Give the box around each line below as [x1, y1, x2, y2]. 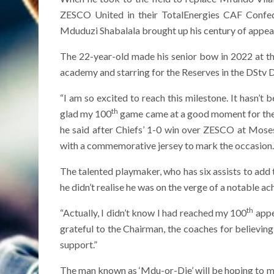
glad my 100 [60, 108, 112, 120]
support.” [60, 239, 97, 251]
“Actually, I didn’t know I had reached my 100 [60, 207, 247, 219]
